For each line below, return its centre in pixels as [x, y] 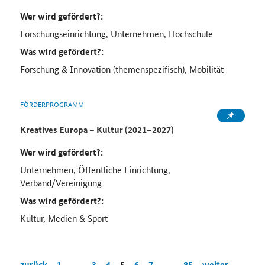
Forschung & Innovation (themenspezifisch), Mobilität [122, 69]
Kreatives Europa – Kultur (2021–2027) [97, 130]
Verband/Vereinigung [61, 183]
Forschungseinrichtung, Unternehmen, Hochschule [116, 34]
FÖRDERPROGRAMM [52, 104]
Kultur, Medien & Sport [64, 218]
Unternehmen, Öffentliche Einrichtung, [95, 170]
